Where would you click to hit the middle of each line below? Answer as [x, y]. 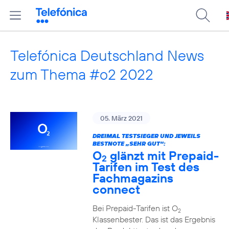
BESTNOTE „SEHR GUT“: [129, 143]
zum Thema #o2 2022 [82, 74]
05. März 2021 [121, 118]
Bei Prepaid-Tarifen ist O [135, 208]
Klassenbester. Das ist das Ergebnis [154, 219]
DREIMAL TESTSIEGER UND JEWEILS [146, 136]
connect [116, 189]
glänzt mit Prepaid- [163, 155]
